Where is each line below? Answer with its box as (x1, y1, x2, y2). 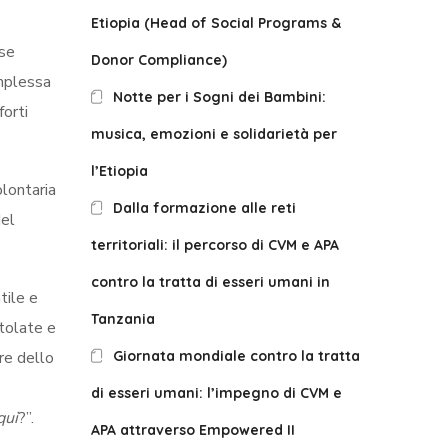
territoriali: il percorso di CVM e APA (91, 236, 339, 254)
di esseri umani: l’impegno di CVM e (91, 384, 342, 402)
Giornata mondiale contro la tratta (113, 347, 361, 365)
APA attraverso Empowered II (91, 421, 295, 439)
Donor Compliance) (91, 51, 227, 69)
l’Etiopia (91, 162, 148, 180)
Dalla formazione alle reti (113, 199, 297, 217)
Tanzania (91, 310, 155, 328)
